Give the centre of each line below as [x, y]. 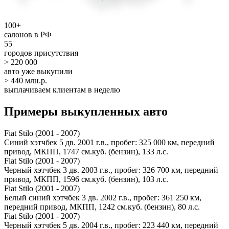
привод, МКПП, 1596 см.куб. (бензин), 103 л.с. [86, 179]
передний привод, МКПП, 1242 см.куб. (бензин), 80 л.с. [102, 207]
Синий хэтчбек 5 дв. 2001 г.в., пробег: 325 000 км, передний [109, 142]
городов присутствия [41, 53]
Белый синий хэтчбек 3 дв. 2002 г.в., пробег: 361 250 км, [103, 197]
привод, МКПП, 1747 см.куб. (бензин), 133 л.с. [86, 151]
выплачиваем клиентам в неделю [62, 89]
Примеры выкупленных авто [86, 111]
